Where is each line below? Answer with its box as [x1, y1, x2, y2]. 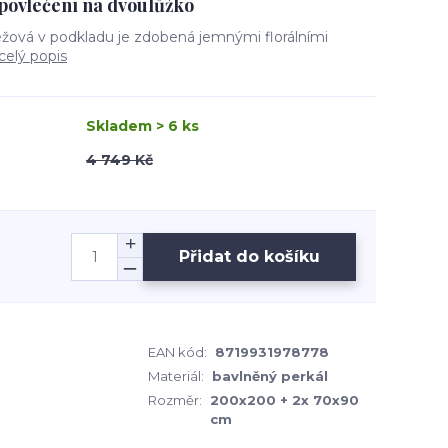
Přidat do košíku [179, 246, 320, 266]
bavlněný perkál [212, 368, 328, 384]
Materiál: [148, 368, 204, 384]
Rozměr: [148, 392, 202, 408]
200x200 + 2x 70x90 [210, 392, 359, 408]
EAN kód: [148, 344, 207, 360]
